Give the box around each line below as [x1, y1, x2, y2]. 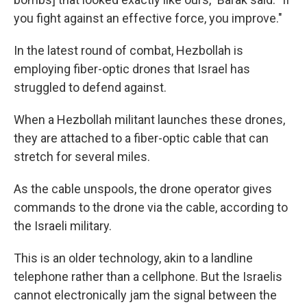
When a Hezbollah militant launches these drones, [14, 112, 285, 127]
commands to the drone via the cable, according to [14, 200, 288, 214]
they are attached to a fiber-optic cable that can [14, 131, 269, 145]
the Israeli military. [14, 219, 112, 233]
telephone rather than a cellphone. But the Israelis [14, 269, 282, 284]
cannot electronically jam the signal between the [14, 288, 277, 302]
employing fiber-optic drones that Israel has [14, 62, 250, 76]
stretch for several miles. [14, 149, 150, 164]
